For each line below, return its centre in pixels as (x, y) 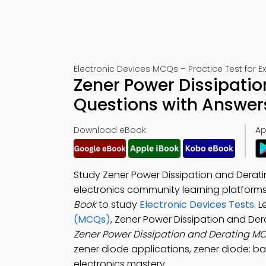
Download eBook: (111, 130)
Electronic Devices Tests (197, 205)
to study (118, 205)
